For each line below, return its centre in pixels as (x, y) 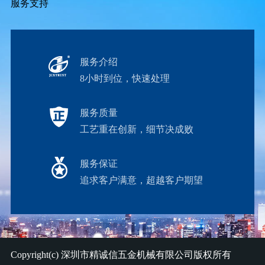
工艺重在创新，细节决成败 (136, 130)
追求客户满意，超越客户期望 (141, 180)
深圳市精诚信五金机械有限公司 (127, 254)
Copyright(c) (35, 254)
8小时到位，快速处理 (125, 79)
